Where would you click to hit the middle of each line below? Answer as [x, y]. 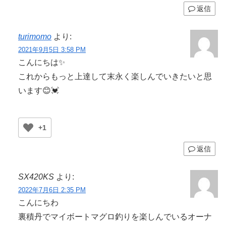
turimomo [35, 36]
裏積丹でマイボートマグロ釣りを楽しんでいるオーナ [115, 216]
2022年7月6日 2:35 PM [52, 190]
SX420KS [36, 177]
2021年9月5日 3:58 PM [52, 49]
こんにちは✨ [42, 62]
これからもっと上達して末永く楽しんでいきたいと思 [115, 76]
